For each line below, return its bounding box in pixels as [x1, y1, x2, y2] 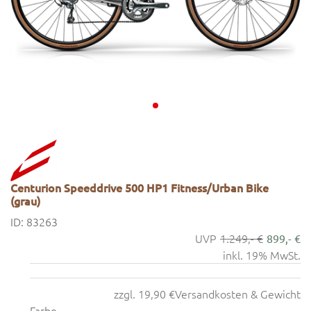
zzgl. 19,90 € [114, 286, 175, 301]
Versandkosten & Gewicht [175, 286, 301, 301]
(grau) [10, 193, 40, 208]
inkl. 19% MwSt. [223, 247, 301, 262]
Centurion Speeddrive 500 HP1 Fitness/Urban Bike [10, 180, 269, 195]
